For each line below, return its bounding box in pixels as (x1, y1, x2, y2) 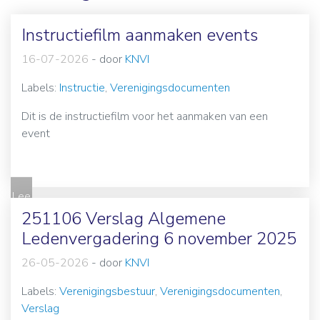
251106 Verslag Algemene (21, 207, 226, 231)
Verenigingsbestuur (59, 284, 155, 300)
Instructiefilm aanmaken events (21, 24, 258, 47)
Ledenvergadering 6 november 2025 (21, 227, 296, 251)
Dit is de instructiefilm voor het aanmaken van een (21, 109, 268, 125)
